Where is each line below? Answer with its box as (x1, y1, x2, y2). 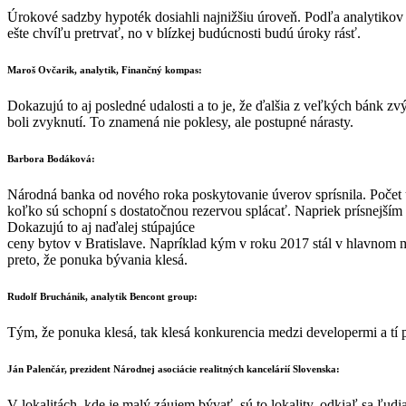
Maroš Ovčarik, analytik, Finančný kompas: (7, 64, 202, 76)
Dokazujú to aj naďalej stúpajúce (7, 219, 195, 236)
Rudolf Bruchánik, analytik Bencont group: (7, 291, 198, 303)
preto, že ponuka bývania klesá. (7, 252, 188, 268)
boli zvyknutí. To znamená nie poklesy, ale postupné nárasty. (7, 114, 353, 130)
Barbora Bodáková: (7, 153, 95, 165)
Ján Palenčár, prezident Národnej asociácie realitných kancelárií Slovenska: (7, 363, 340, 375)
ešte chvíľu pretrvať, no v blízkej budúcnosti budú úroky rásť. (7, 25, 361, 42)
